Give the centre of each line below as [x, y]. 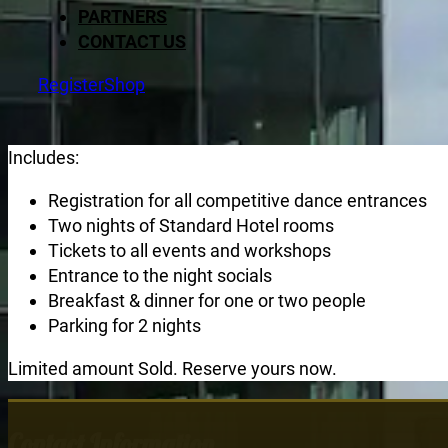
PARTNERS [122, 16]
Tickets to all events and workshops [189, 250]
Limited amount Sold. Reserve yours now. [172, 368]
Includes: [43, 157]
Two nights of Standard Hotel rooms [191, 225]
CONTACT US [132, 41]
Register [71, 84]
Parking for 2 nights [124, 325]
